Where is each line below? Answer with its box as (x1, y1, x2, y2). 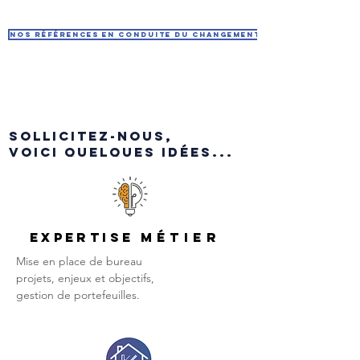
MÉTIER (140, 229, 221, 245)
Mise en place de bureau (16, 254, 142, 268)
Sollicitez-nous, (9, 128, 173, 144)
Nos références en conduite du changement (10, 30, 260, 39)
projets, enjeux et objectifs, (16, 271, 154, 285)
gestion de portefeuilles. (16, 288, 140, 302)
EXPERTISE (29, 229, 141, 245)
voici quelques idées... (9, 144, 239, 160)
